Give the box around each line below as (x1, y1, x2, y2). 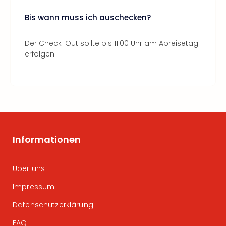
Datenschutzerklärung (13, 200, 93, 210)
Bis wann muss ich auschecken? (25, 12, 151, 23)
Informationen (13, 133, 81, 146)
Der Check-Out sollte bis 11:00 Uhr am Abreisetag (25, 38, 198, 48)
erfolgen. (25, 49, 56, 59)
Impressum (13, 182, 55, 192)
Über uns (13, 163, 45, 174)
